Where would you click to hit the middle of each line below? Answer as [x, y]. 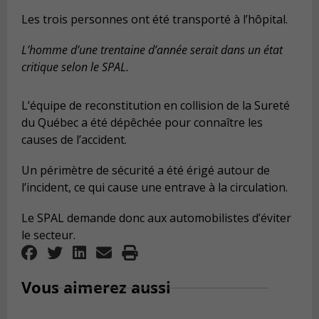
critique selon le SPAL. [77, 67]
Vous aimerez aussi [96, 287]
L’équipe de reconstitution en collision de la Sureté [156, 106]
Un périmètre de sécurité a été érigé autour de [146, 171]
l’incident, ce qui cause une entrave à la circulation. [155, 188]
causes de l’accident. [74, 140]
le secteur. [48, 235]
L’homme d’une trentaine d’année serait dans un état [152, 50]
